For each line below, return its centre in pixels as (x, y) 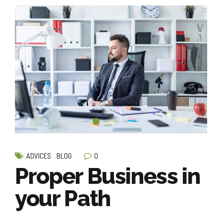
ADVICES (39, 156)
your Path (63, 199)
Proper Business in (108, 176)
